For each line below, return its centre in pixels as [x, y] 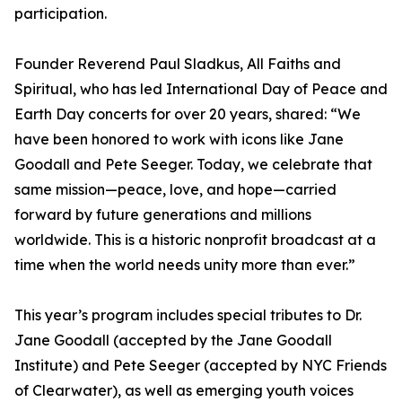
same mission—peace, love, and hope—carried [175, 190]
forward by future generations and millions [163, 215]
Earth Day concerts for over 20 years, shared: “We [188, 114]
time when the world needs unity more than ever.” [185, 265]
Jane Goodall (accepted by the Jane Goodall [173, 341]
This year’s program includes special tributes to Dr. [188, 315]
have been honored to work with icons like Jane [179, 140]
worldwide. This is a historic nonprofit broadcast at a [195, 240]
